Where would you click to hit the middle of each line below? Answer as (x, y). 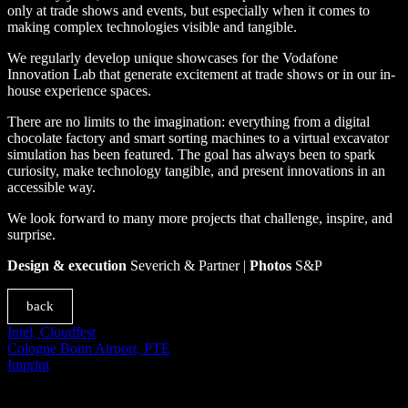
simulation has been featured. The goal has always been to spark (191, 155)
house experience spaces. (79, 91)
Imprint (28, 365)
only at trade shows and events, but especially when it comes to (189, 11)
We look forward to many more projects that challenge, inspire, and (200, 219)
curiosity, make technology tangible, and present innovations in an (196, 171)
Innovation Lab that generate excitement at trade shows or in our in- (201, 75)
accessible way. (51, 188)
